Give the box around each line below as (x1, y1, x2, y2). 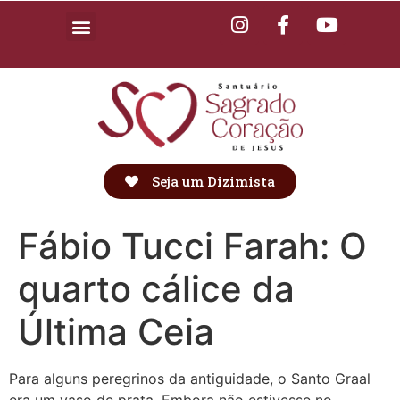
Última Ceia (18, 310, 214, 354)
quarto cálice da (18, 267, 295, 312)
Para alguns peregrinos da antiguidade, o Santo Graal (9, 370, 371, 388)
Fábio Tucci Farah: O (18, 224, 367, 269)
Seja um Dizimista (152, 172, 275, 191)
